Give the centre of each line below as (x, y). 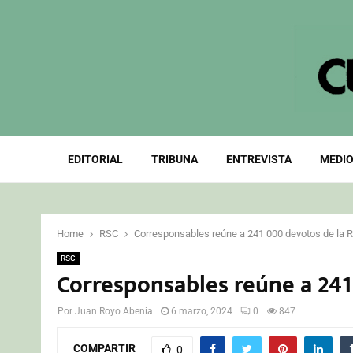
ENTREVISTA (258, 159)
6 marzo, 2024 (202, 311)
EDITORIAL (95, 159)
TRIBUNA (174, 159)
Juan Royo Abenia (114, 311)
